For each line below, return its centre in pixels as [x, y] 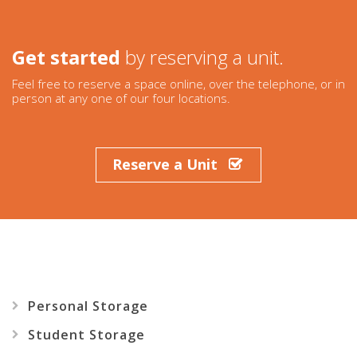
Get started [66, 57]
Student [57, 335]
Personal [58, 306]
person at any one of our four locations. [121, 98]
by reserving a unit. [202, 57]
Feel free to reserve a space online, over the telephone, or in [178, 83]
